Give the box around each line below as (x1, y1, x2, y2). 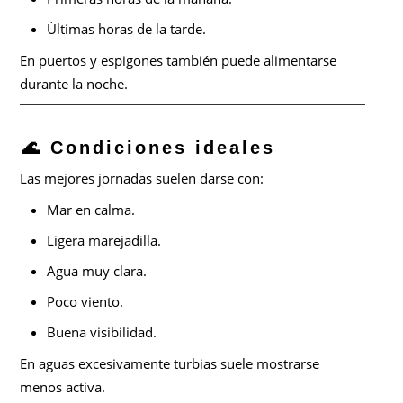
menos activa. (20, 378, 106, 397)
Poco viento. (47, 292, 124, 311)
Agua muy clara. (47, 262, 148, 281)
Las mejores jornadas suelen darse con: (20, 169, 264, 188)
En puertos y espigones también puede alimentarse (20, 50, 337, 69)
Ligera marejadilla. (47, 231, 162, 250)
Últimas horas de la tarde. (47, 19, 207, 38)
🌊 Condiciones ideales (22, 138, 276, 158)
